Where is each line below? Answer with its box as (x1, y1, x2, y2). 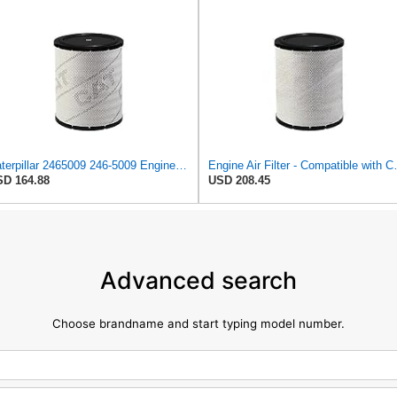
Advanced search (100, 266, 297, 295)
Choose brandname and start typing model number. (52, 316, 345, 331)
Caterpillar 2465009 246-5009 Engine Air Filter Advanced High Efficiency (175, 158, 187, 172)
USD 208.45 (208, 173, 270, 187)
